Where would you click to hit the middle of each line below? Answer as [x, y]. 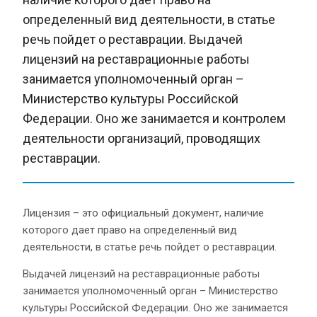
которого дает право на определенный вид [130, 230]
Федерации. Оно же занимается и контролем [154, 118]
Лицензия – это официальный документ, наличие [143, 213]
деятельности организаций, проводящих [142, 138]
